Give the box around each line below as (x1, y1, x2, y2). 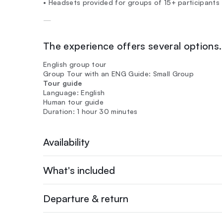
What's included (43, 164, 115, 176)
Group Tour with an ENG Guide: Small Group (43, 69, 194, 78)
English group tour (43, 60, 107, 68)
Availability (43, 135, 90, 148)
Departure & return (43, 192, 128, 205)
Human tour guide (43, 98, 104, 106)
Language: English (43, 88, 105, 97)
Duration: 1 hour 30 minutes (43, 107, 138, 115)
